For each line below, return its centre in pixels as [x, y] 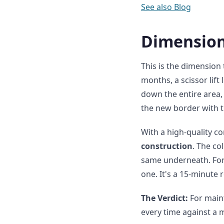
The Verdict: [164, 198]
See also [156, 7]
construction [167, 146]
